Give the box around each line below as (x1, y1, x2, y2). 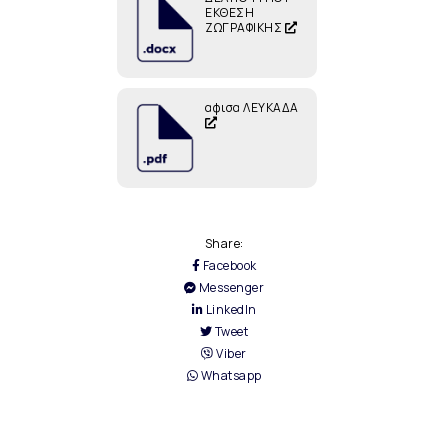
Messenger (196, 279, 265, 297)
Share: (204, 235, 244, 253)
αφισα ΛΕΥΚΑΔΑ (205, 99, 299, 117)
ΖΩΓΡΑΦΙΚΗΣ (205, 19, 285, 37)
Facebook (200, 257, 257, 275)
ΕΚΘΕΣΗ (205, 4, 255, 22)
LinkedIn (203, 301, 257, 319)
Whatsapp (198, 367, 262, 385)
